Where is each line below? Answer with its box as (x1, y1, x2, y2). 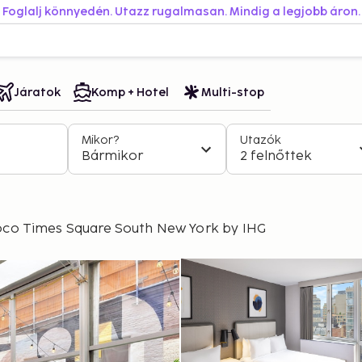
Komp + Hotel (91, 85, 169, 99)
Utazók (240, 133, 281, 147)
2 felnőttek (240, 149, 312, 164)
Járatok (14, 85, 61, 99)
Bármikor (82, 149, 143, 164)
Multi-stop (201, 85, 264, 99)
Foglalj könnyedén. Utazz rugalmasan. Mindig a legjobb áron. (2, 5, 360, 19)
